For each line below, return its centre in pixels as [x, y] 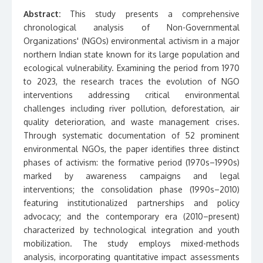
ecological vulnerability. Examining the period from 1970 [131, 68]
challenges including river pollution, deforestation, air [131, 108]
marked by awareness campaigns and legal [131, 176]
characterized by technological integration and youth [131, 230]
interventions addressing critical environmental [131, 95]
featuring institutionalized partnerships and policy [131, 203]
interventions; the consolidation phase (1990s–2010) [131, 189]
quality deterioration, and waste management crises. [131, 122]
